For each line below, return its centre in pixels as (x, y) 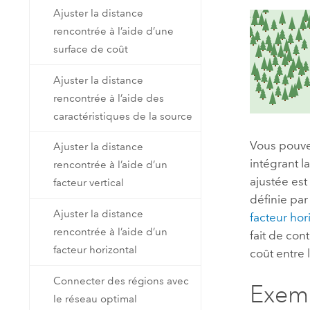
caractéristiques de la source (123, 116)
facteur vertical (89, 183)
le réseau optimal (95, 299)
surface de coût (91, 49)
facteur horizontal (95, 250)
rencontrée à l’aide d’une (114, 31)
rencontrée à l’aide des (109, 98)
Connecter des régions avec (121, 281)
